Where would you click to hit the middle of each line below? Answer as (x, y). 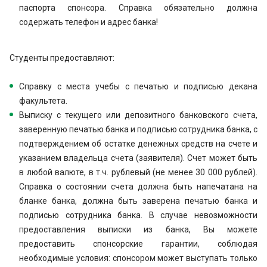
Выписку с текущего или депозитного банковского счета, (138, 115)
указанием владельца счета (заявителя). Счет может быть (138, 158)
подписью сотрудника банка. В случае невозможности (138, 215)
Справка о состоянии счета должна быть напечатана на (138, 187)
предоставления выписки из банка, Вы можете (138, 229)
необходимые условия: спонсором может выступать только (138, 258)
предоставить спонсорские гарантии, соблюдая (138, 244)
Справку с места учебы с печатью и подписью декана (138, 86)
